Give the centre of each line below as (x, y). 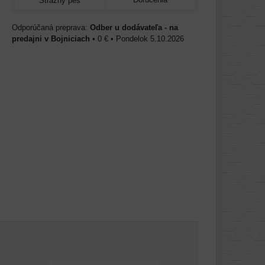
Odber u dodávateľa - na (134, 27)
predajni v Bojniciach (51, 38)
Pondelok (132, 38)
